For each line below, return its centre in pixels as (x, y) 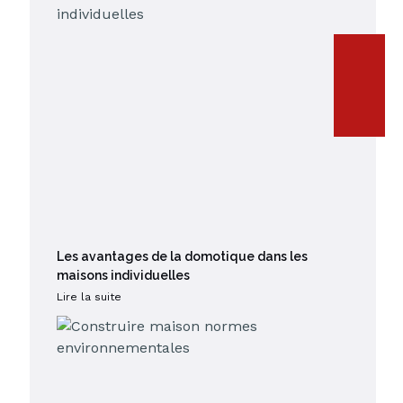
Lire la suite (89, 296)
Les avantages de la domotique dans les (182, 256)
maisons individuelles (123, 275)
